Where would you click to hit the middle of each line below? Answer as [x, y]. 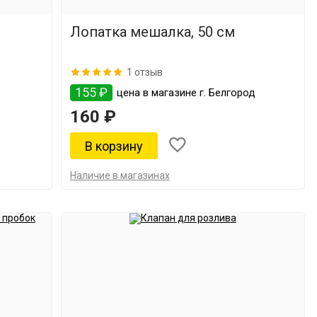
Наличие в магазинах [120, 175]
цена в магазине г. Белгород [184, 93]
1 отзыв [144, 72]
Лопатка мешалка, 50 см [152, 32]
